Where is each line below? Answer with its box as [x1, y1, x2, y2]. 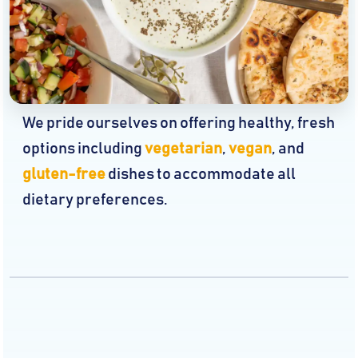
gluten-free [22, 165, 105, 182]
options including [22, 140, 145, 157]
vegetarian [145, 140, 222, 157]
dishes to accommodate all [105, 165, 296, 182]
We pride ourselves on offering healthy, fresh [22, 114, 335, 131]
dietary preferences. [22, 191, 168, 208]
